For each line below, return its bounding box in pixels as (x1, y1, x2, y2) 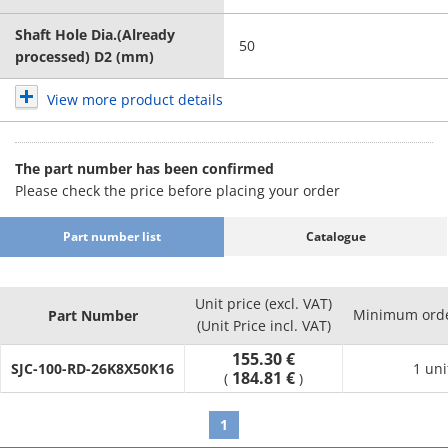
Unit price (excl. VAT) (195, 294, 332, 313)
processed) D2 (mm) (15, 47, 154, 66)
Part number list (62, 227, 161, 245)
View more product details (47, 90, 223, 109)
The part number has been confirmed (15, 159, 274, 178)
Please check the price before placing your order (15, 181, 340, 200)
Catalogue (305, 227, 366, 245)
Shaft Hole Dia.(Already (15, 25, 175, 44)
